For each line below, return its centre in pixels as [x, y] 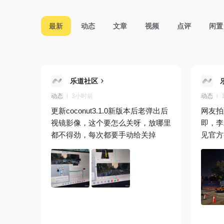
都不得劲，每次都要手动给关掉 [103, 134]
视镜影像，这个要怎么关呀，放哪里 [111, 122]
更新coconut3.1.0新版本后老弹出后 [109, 110]
